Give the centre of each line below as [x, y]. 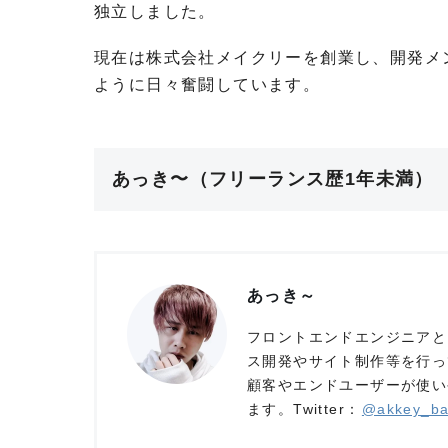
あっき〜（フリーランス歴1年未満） [273, 179]
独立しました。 [155, 12]
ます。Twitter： [304, 409]
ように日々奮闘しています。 [207, 85]
